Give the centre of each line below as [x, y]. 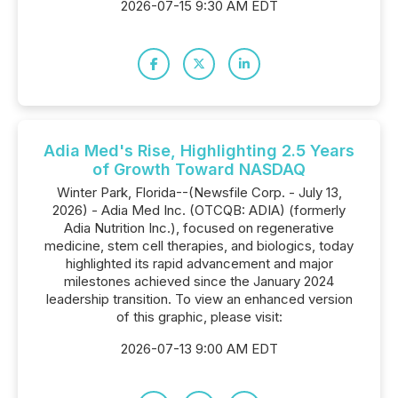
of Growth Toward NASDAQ [199, 169]
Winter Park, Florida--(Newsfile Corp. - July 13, [199, 192]
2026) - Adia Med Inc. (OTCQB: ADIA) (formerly [199, 210]
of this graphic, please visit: [199, 317]
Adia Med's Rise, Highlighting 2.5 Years [199, 151]
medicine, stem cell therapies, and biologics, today [199, 246]
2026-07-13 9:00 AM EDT [199, 349]
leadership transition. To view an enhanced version [199, 299]
